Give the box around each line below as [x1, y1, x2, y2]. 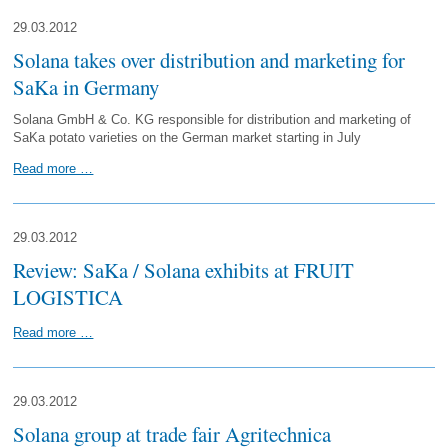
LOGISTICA [13, 283, 124, 311]
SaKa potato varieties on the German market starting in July [13, 130, 362, 145]
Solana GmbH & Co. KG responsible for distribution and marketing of [13, 112, 412, 127]
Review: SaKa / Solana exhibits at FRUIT [13, 256, 355, 284]
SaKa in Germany [13, 73, 160, 101]
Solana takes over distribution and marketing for [13, 46, 406, 74]
